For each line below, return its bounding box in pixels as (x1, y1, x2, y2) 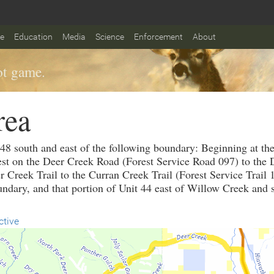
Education (14, 32, 53, 42)
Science (95, 32, 124, 42)
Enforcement (134, 32, 183, 42)
